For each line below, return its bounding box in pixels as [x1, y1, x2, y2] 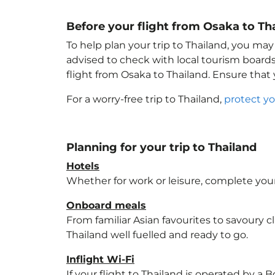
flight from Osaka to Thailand [66, 69, 208, 80]
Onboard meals [66, 199, 146, 211]
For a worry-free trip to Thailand [66, 93, 220, 105]
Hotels [66, 160, 99, 172]
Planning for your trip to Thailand [66, 141, 257, 154]
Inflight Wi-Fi [66, 254, 134, 265]
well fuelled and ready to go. [108, 229, 248, 241]
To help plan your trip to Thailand [66, 39, 227, 51]
